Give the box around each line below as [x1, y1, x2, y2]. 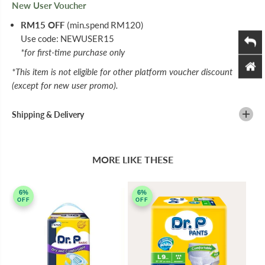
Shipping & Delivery [12, 109, 84, 119]
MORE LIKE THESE [92, 154, 173, 166]
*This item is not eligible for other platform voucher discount [12, 66, 232, 77]
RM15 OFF [20, 20, 67, 31]
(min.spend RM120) [66, 20, 144, 31]
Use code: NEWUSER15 [20, 33, 114, 44]
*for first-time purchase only [20, 47, 125, 58]
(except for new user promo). [12, 80, 118, 91]
